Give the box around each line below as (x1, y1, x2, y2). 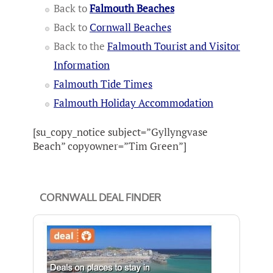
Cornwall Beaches (90, 19, 171, 34)
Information (54, 57, 110, 72)
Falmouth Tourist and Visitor (107, 38, 240, 53)
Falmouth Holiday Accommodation (54, 95, 213, 110)
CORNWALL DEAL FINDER (40, 191, 161, 204)
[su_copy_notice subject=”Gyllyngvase (33, 125, 208, 140)
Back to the (54, 38, 107, 53)
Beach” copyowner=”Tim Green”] (33, 139, 186, 154)
